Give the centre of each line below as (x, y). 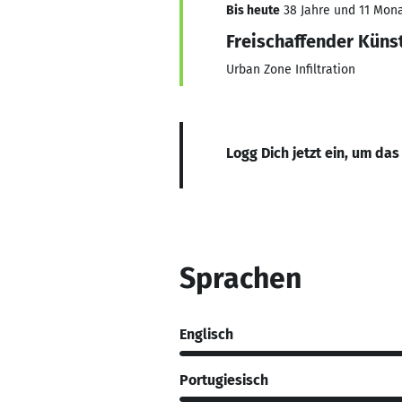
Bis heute (253, 10)
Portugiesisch (224, 380)
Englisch (206, 334)
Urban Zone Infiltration (291, 70)
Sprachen (240, 278)
